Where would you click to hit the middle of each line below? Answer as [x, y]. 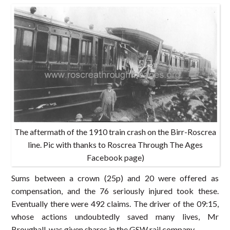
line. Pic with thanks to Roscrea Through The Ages [116, 145]
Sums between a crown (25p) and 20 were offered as [115, 178]
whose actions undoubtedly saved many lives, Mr [115, 217]
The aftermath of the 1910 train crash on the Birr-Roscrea [116, 132]
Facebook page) [115, 158]
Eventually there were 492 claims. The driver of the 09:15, [115, 204]
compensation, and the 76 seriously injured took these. [115, 191]
